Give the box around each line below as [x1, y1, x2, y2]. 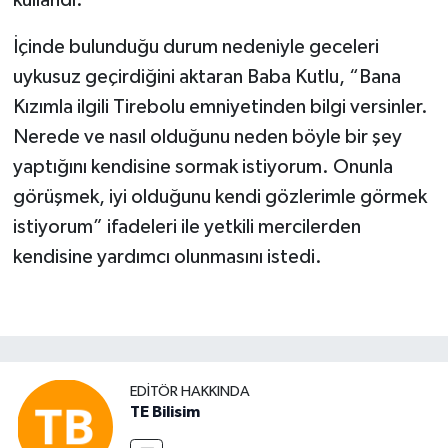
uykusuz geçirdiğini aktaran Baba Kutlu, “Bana [12, 67, 401, 88]
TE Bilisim [130, 404, 200, 421]
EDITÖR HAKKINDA [130, 384, 250, 400]
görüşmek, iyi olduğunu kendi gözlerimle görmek [12, 187, 427, 208]
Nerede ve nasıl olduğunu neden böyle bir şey [12, 127, 402, 148]
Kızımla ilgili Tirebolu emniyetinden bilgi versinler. [12, 97, 428, 118]
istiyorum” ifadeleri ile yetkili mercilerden [12, 217, 361, 238]
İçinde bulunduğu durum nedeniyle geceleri [12, 37, 379, 58]
